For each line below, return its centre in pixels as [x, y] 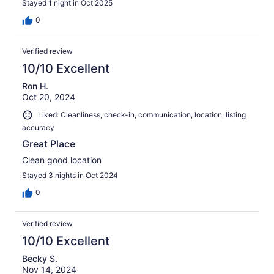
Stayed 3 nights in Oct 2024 [70, 175]
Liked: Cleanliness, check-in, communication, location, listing [142, 115]
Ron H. [35, 86]
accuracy [38, 127]
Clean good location [62, 160]
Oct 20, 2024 [49, 97]
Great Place [49, 143]
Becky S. [40, 258]
